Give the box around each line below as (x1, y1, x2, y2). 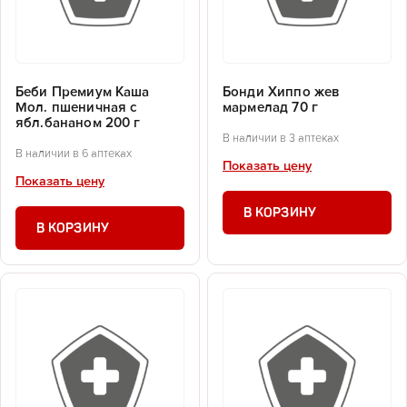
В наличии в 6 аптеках (15, 147, 132, 160)
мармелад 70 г (223, 101, 318, 115)
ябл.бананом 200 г (15, 116, 141, 131)
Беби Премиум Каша (15, 85, 150, 100)
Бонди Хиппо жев (223, 85, 341, 100)
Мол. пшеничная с (15, 101, 138, 115)
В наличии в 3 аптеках (223, 132, 339, 144)
